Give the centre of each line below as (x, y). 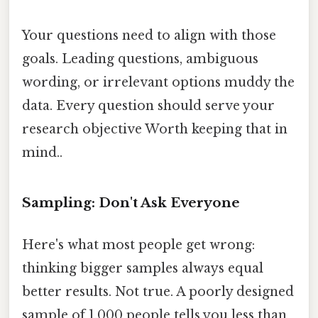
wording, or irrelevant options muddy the (158, 83)
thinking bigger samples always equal (143, 269)
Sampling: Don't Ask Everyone (131, 202)
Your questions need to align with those (149, 36)
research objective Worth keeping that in (155, 130)
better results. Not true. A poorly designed (158, 292)
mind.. (42, 153)
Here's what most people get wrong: (138, 245)
